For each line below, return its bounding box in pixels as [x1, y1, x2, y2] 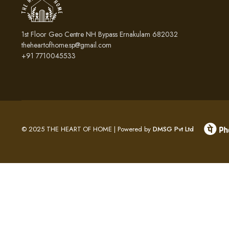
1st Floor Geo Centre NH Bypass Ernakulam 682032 [21, 29, 178, 39]
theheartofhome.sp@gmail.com [21, 39, 112, 50]
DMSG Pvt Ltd [152, 124, 194, 134]
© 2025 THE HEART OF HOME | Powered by [21, 124, 153, 134]
